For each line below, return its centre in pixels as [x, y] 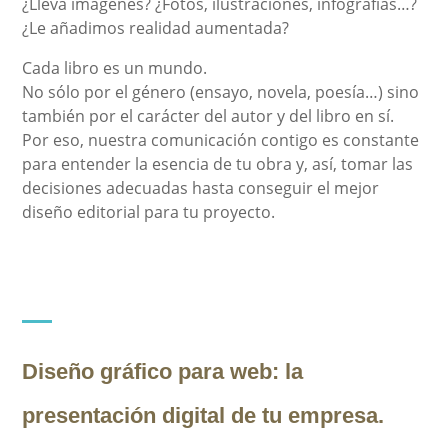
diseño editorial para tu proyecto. [149, 211]
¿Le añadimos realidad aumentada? [156, 27]
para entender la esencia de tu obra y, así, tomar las [218, 163]
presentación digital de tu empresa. [203, 415]
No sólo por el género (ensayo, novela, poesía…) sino [221, 91]
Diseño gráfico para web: [151, 371]
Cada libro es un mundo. [115, 67]
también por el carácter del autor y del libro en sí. [208, 115]
